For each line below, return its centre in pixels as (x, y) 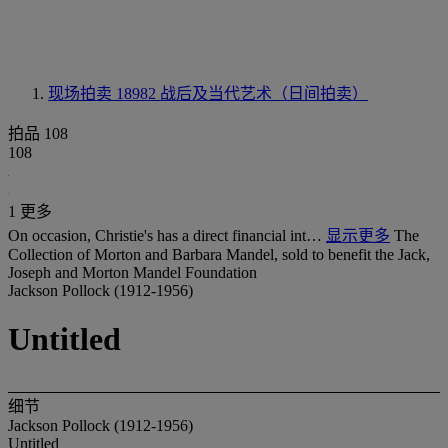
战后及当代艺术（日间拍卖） (264, 93)
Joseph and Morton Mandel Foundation (132, 272)
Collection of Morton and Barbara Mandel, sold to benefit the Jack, (219, 254)
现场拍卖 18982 (104, 93)
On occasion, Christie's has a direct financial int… (167, 235)
